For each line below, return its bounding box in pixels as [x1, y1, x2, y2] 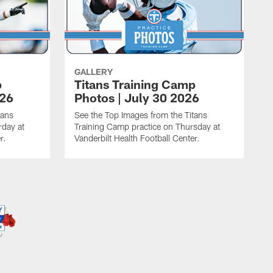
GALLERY [74, 66, 113, 77]
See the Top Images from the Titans [74, 110, 207, 121]
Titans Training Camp [74, 77, 196, 92]
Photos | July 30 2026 [74, 90, 199, 105]
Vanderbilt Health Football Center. [74, 133, 200, 144]
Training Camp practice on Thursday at [74, 121, 220, 132]
